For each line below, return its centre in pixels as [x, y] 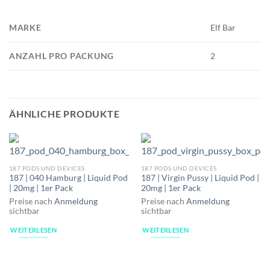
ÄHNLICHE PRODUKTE [64, 114]
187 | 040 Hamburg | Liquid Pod [68, 178]
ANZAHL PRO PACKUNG [61, 56]
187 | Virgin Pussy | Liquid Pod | [200, 178]
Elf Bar [223, 28]
